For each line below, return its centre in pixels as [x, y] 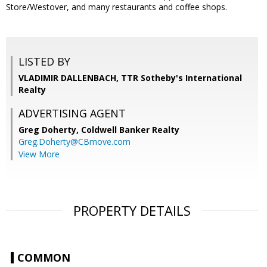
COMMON [44, 258]
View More [39, 154]
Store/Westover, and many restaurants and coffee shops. [117, 7]
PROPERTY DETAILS [132, 211]
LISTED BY [44, 62]
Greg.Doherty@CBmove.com [74, 142]
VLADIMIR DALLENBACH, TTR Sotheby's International [130, 78]
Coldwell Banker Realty [130, 130]
